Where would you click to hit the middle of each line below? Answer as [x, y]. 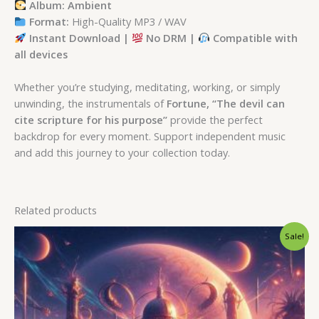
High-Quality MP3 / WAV [127, 21]
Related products [56, 210]
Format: [49, 21]
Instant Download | [79, 37]
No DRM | [171, 37]
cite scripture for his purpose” [92, 120]
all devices [41, 54]
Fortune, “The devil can [224, 104]
